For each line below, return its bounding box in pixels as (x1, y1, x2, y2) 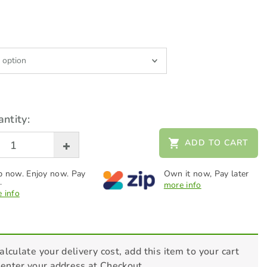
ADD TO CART (184, 137, 249, 149)
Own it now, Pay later (163, 168, 249, 180)
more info (163, 179, 201, 191)
